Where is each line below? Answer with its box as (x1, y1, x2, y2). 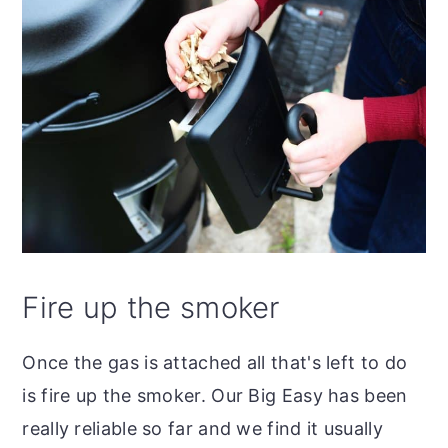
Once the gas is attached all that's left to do (22, 351, 408, 373)
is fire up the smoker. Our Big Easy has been (22, 384, 408, 406)
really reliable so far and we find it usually (22, 417, 383, 439)
